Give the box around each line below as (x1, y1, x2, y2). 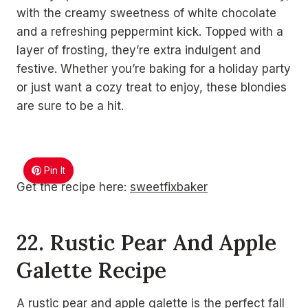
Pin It (44, 164, 66, 176)
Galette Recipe (16, 256, 166, 283)
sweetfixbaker (130, 180, 208, 194)
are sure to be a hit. (16, 99, 124, 113)
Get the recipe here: (16, 180, 130, 194)
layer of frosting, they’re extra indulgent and (16, 43, 261, 57)
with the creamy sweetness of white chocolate (16, 6, 276, 20)
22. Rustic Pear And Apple (16, 228, 276, 256)
